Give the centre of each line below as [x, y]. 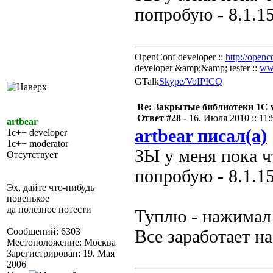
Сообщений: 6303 [44, 231]
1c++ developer [37, 133]
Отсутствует [32, 154]
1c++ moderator [37, 144]
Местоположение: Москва [61, 242]
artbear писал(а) [201, 136]
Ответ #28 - [163, 118]
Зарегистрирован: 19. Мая [61, 253]
